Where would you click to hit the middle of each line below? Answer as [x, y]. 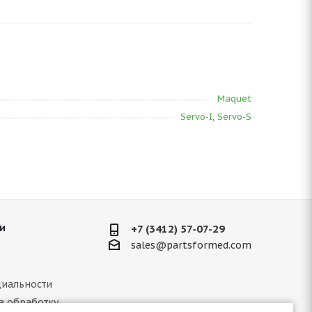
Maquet [234, 99]
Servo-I [196, 117]
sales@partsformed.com [191, 245]
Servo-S [234, 117]
